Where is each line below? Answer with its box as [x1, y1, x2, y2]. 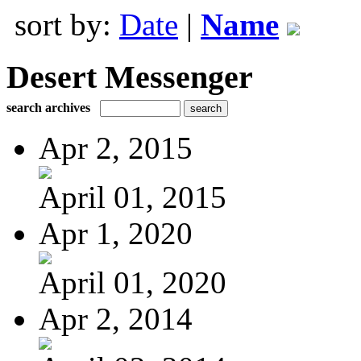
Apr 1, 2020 [39, 215, 193, 251]
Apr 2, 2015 [39, 130, 193, 165]
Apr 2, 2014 [39, 301, 193, 336]
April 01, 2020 [39, 264, 226, 300]
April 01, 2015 [39, 179, 226, 214]
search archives [6, 100, 90, 114]
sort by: [15, 7, 119, 42]
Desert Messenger [6, 58, 253, 95]
